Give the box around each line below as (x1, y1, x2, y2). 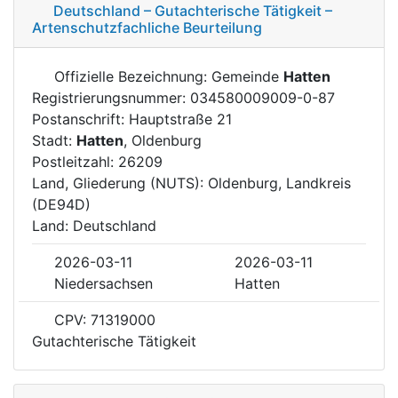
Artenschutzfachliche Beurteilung (32, 18, 262, 36)
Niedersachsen (54, 274, 153, 292)
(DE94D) (32, 195, 91, 213)
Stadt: (32, 131, 76, 149)
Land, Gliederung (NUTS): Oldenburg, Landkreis (32, 173, 351, 192)
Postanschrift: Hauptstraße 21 (32, 109, 232, 128)
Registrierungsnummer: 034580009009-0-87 (32, 88, 335, 107)
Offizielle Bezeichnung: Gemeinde (50, 67, 283, 85)
